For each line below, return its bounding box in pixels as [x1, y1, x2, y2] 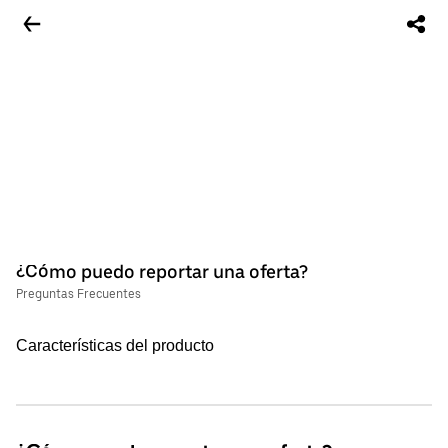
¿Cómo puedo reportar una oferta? [16, 261, 308, 282]
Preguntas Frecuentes [16, 287, 141, 301]
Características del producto [16, 337, 214, 354]
